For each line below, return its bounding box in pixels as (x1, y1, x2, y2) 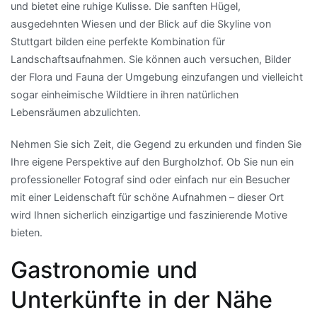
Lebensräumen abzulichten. (11, 105, 141, 118)
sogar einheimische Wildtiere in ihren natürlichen (11, 88, 238, 100)
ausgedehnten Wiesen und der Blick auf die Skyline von (11, 17, 271, 30)
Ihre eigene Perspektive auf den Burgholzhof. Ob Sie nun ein (11, 155, 294, 168)
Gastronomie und (11, 256, 197, 284)
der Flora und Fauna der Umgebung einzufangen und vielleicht (11, 70, 303, 83)
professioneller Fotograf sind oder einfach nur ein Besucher (11, 173, 290, 185)
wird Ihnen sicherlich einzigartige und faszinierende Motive (11, 208, 287, 221)
